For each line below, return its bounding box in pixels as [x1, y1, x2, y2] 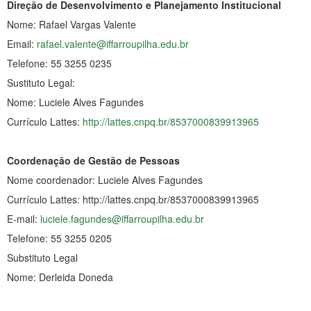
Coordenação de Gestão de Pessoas [7, 153, 180, 167]
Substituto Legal [7, 250, 78, 264]
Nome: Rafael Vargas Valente [7, 17, 136, 31]
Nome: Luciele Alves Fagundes [7, 94, 144, 109]
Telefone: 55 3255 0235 [7, 56, 112, 70]
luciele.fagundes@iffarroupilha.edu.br [40, 211, 204, 226]
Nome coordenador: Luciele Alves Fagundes [7, 172, 203, 187]
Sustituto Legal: [7, 75, 75, 90]
